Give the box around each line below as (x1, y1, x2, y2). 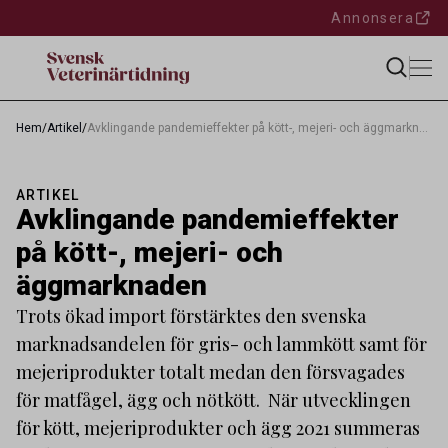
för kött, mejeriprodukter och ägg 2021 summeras (16, 416, 420, 440)
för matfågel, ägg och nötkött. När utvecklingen (16, 388, 411, 412)
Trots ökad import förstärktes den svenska (16, 304, 366, 328)
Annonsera (331, 10, 414, 26)
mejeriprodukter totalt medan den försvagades (16, 360, 405, 384)
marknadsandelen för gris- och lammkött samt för (16, 332, 427, 356)
